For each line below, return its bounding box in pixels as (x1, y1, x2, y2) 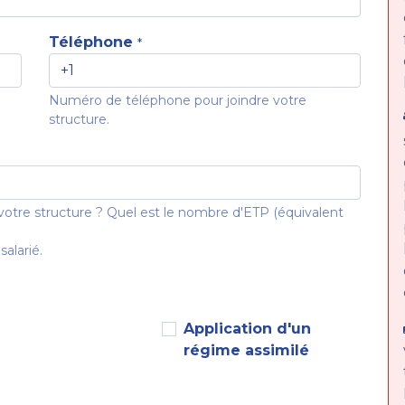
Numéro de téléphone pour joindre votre (48, 92, 306, 108)
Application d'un (183, 320, 311, 337)
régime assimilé (183, 342, 309, 359)
